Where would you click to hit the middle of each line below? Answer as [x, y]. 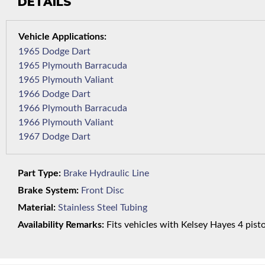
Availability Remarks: [61, 225]
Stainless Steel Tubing [103, 208]
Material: [37, 208]
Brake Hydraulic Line [106, 174]
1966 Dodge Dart [81, 94]
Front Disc [103, 191]
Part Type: [39, 174]
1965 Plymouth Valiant [99, 80]
